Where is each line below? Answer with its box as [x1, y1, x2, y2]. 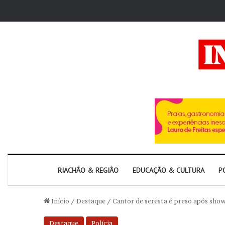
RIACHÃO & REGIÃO [58, 166, 119, 175]
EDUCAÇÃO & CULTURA [133, 166, 204, 175]
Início [50, 197, 69, 205]
